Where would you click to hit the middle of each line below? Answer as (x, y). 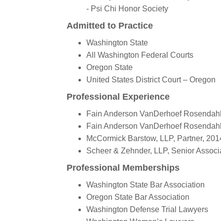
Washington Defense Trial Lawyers (147, 209)
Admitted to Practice (110, 26)
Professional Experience (118, 97)
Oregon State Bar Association (138, 197)
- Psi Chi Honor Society (127, 9)
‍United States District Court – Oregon (151, 80)
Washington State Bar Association (146, 185)
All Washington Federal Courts (140, 55)
